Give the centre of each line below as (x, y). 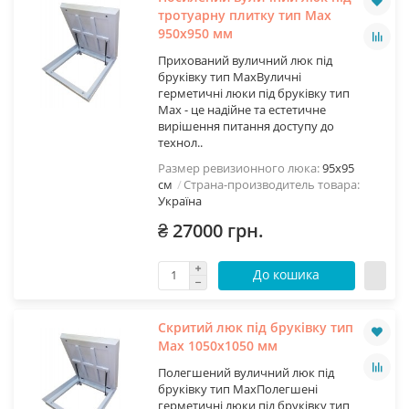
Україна (179, 200)
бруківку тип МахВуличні (229, 76)
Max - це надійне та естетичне (241, 109)
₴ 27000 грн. (210, 230)
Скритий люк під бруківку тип (255, 327)
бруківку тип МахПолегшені (237, 388)
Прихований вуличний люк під (245, 60)
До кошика (287, 274)
